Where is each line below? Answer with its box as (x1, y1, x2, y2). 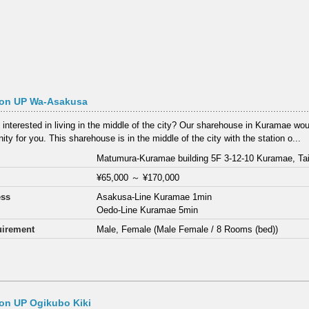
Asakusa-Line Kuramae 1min (97, 192, 212, 202)
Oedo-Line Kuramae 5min (97, 205, 199, 215)
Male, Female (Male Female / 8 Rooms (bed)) (97, 224, 279, 235)
